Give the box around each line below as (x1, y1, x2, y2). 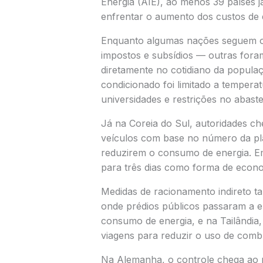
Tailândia (220, 215, 259, 227)
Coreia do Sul (129, 117, 190, 130)
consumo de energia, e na (100, 215, 220, 227)
